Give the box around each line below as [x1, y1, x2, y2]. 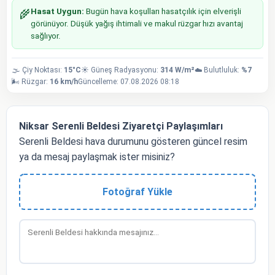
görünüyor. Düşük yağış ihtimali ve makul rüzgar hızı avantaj [31, 18, 243, 28]
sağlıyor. [31, 31, 61, 41]
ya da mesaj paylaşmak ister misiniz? [19, 150, 175, 163]
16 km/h [50, 77, 78, 86]
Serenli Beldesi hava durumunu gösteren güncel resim [19, 135, 247, 147]
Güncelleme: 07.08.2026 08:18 [78, 77, 179, 86]
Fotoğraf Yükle [103, 185, 172, 198]
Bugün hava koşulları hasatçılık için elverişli [84, 6, 241, 16]
